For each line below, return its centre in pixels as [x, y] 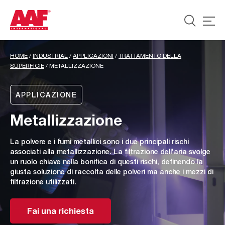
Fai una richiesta [61, 211]
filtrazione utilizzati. [43, 182]
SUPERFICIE [27, 66]
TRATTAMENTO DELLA [150, 56]
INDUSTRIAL [50, 56]
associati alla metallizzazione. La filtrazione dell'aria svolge [110, 151]
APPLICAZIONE [46, 95]
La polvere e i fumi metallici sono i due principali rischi [99, 141]
